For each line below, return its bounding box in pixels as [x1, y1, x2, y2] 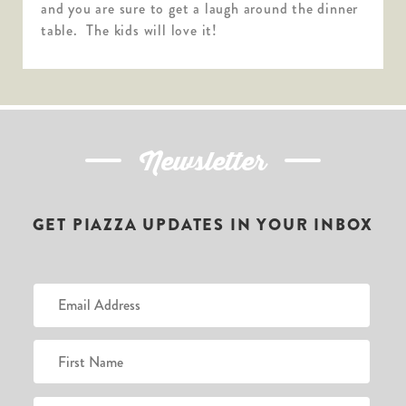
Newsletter [140, 145, 266, 179]
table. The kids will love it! [41, 19, 218, 41]
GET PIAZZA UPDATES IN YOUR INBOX [32, 212, 374, 237]
